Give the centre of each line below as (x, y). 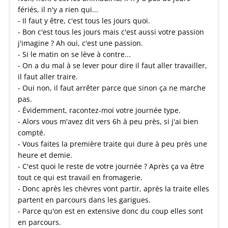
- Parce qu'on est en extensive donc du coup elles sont (110, 211)
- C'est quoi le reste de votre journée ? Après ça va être (111, 166)
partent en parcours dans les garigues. (84, 200)
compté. (32, 133)
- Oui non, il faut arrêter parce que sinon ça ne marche (112, 88)
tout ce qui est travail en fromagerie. (80, 177)
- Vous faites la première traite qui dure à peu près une (112, 144)
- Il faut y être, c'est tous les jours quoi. (84, 21)
